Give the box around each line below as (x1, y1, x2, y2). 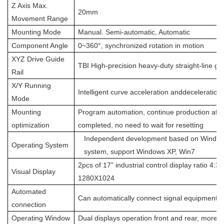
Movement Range (11, 14, 68, 23)
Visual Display (11, 167, 57, 176)
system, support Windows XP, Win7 (84, 147, 195, 156)
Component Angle (11, 41, 68, 50)
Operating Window (11, 214, 70, 222)
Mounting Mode (11, 28, 61, 36)
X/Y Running (11, 81, 51, 90)
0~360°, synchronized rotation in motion (78, 41, 204, 50)
